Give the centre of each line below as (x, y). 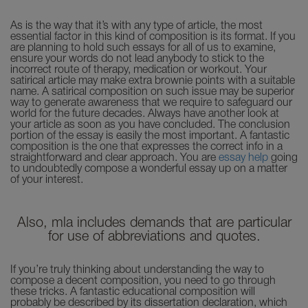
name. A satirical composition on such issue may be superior (152, 92)
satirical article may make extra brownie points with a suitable (153, 81)
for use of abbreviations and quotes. (154, 237)
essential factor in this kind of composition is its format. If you (153, 37)
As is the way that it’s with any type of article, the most (136, 26)
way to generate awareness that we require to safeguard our (151, 103)
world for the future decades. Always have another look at (145, 114)
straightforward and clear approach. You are (114, 158)
